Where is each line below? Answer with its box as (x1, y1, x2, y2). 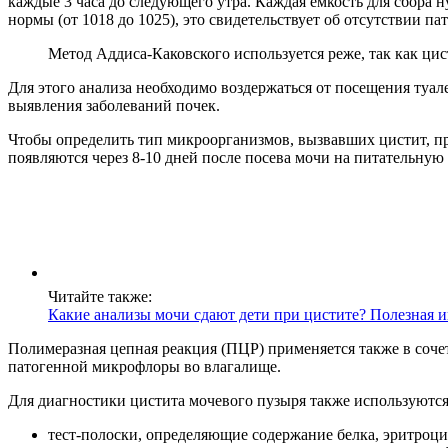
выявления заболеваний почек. (8, 96, 220, 114)
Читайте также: (48, 287, 152, 305)
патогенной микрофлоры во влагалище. (8, 357, 281, 375)
